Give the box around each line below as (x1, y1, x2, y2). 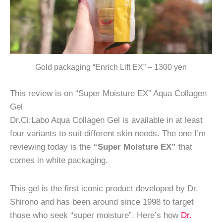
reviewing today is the (10, 142, 93, 152)
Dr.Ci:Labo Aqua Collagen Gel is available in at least (10, 115, 203, 125)
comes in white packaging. (10, 155, 108, 166)
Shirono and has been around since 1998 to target (10, 196, 194, 207)
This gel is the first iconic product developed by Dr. (10, 183, 198, 193)
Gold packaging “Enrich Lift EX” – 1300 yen (35, 63, 187, 72)
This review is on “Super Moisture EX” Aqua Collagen (10, 88, 207, 99)
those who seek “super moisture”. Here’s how (10, 210, 181, 220)
